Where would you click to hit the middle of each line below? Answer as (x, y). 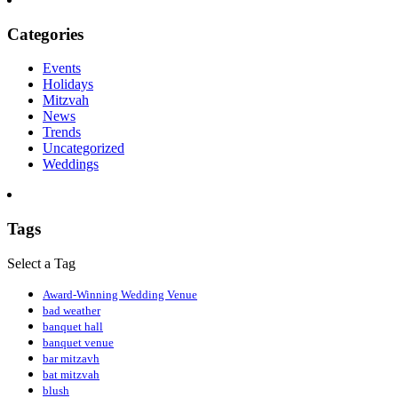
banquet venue (78, 342)
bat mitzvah (71, 374)
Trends (62, 132)
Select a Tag (41, 263)
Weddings (71, 164)
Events (62, 68)
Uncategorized (84, 148)
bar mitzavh (71, 358)
